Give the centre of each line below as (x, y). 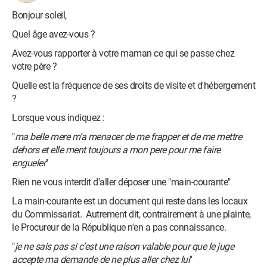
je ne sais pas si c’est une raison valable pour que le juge (124, 246)
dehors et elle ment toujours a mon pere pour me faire (116, 150)
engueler (29, 163)
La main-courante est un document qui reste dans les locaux (130, 201)
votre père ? (34, 66)
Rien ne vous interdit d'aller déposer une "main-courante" (121, 182)
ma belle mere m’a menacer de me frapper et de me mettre (128, 137)
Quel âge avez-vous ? (53, 34)
